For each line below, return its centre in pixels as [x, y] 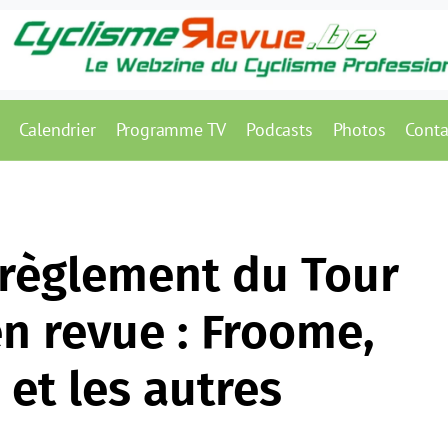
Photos [359, 129]
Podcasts [279, 129]
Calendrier [57, 129]
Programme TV [171, 129]
